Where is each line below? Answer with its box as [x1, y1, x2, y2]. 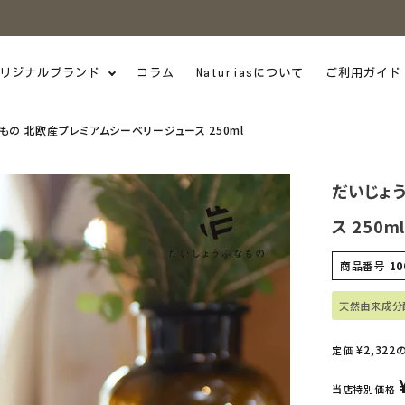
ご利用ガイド [325, 66, 401, 79]
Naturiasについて [196, 66, 304, 79]
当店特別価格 [332, 381, 396, 396]
